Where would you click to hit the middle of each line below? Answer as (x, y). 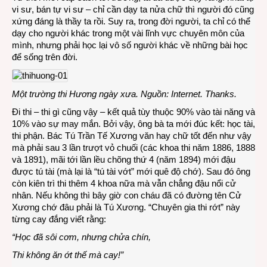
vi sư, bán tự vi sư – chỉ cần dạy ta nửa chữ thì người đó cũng (133, 9)
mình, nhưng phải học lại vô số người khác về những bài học (130, 45)
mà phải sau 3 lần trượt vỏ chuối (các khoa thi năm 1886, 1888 (133, 148)
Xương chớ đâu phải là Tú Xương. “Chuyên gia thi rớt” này (126, 207)
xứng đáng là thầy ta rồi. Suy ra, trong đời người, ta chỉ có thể (131, 21)
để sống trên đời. (45, 57)
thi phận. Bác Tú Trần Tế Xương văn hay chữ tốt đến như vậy (132, 136)
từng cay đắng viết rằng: (59, 219)
